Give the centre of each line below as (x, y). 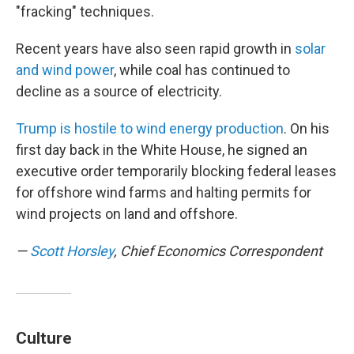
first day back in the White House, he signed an (162, 150)
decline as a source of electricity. (119, 91)
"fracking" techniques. (85, 11)
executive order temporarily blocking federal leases (176, 171)
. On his (307, 128)
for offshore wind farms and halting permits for (164, 192)
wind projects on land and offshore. (127, 214)
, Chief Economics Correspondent (218, 251)
